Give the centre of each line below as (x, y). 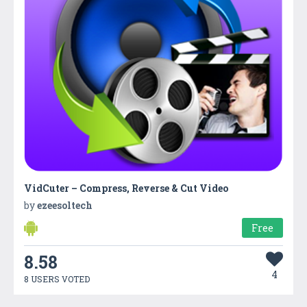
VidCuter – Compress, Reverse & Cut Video (126, 188)
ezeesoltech (65, 205)
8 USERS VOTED (57, 279)
